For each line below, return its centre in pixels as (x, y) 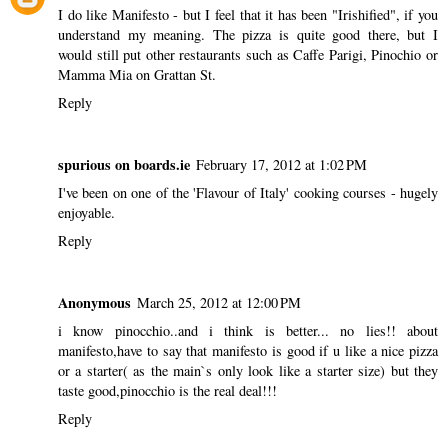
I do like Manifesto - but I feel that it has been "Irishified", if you (248, 14)
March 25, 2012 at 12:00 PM (219, 302)
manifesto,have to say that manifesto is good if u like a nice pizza (248, 350)
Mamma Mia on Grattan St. (137, 74)
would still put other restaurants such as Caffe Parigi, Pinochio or (248, 54)
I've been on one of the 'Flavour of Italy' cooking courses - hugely (248, 192)
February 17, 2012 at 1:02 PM (281, 164)
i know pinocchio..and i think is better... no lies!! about (248, 330)
